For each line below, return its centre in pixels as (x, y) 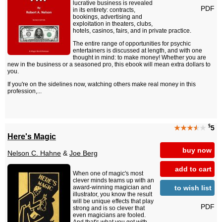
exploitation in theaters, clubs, (113, 24)
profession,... (25, 91)
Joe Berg (83, 153)
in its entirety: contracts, (104, 10)
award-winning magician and (112, 188)
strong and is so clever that (109, 208)
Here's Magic (32, 136)
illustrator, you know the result (112, 194)
